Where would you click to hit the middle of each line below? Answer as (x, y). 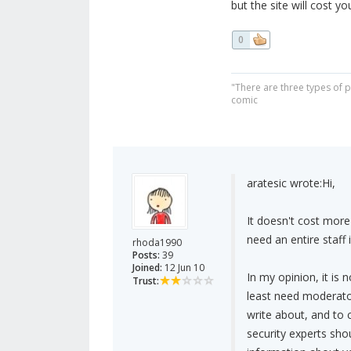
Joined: (147, 268)
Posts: (146, 255)
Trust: (146, 281)
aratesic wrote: (284, 183)
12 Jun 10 (183, 268)
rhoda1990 (157, 243)
